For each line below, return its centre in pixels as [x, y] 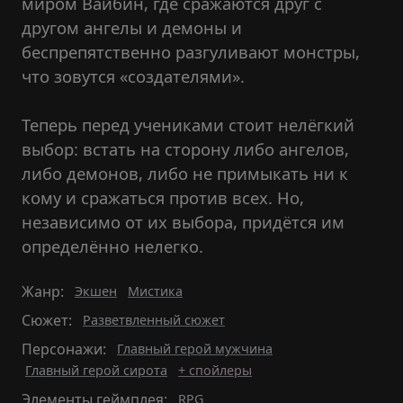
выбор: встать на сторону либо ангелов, [185, 149]
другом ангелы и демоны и [132, 27]
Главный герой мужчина [195, 349]
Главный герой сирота [96, 370]
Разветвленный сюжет [154, 320]
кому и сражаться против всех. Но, [163, 197]
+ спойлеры [215, 370]
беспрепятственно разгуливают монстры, [191, 52]
